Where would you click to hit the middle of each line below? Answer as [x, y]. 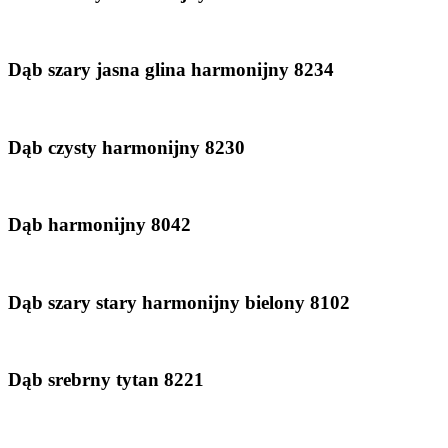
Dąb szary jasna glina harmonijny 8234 [171, 70]
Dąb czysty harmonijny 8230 [126, 147]
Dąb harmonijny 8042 [99, 225]
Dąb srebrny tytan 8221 [106, 380]
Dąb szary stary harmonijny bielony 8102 [179, 302]
